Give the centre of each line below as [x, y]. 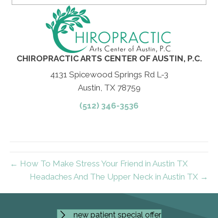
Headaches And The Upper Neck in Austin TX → [119, 176]
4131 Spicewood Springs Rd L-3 [109, 74]
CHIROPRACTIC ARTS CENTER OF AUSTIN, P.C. [109, 58]
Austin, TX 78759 [109, 87]
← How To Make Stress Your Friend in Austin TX [99, 163]
